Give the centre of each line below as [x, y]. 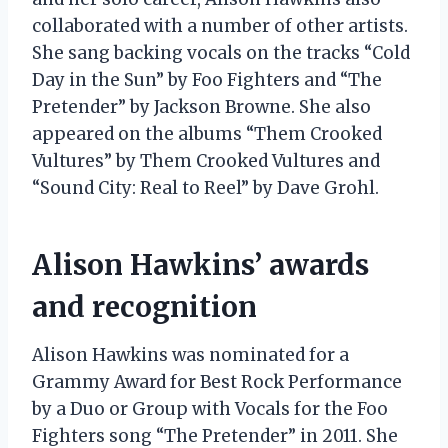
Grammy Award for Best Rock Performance [217, 381]
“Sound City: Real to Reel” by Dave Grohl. [205, 187]
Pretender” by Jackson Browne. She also [201, 106]
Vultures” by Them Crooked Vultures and [206, 160]
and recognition [144, 306]
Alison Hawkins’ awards [200, 264]
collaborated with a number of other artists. [220, 25]
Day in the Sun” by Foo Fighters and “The [207, 79]
